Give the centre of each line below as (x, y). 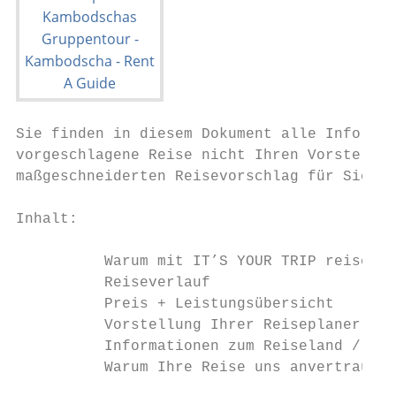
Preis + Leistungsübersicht (175, 304)
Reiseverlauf (113, 283)
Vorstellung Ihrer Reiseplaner (188, 325)
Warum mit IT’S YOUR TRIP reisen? (202, 262)
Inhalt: (47, 219)
